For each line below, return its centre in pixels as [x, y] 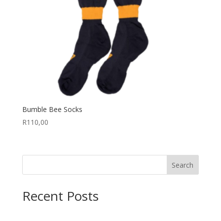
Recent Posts [60, 196]
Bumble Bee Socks [52, 110]
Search [183, 165]
